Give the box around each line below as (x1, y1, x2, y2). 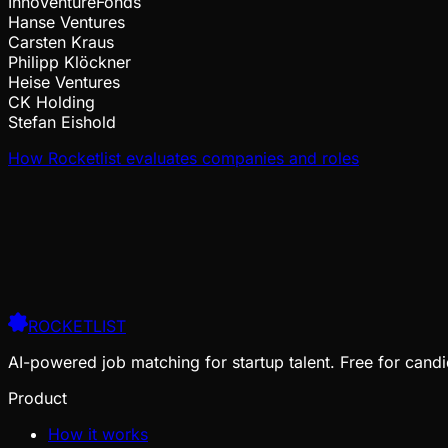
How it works (48, 423, 148, 444)
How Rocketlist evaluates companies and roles (8, 147, 359, 168)
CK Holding (8, 91, 95, 112)
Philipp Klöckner (8, 51, 131, 72)
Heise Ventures (8, 71, 120, 92)
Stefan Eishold (8, 111, 116, 132)
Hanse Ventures (8, 11, 125, 32)
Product (8, 387, 67, 408)
